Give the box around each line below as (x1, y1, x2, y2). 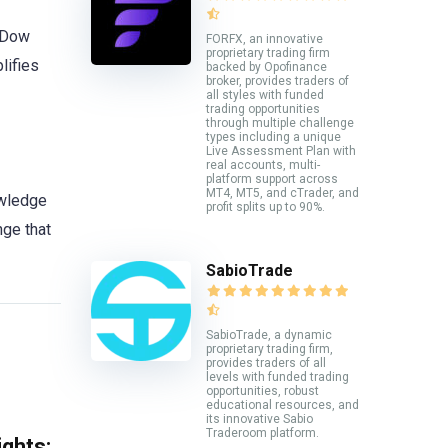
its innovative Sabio (206, 412, 313, 427)
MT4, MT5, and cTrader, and (206, 185, 359, 200)
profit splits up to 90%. (206, 199, 325, 214)
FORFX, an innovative (206, 31, 323, 46)
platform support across (206, 171, 338, 186)
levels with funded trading (206, 370, 349, 385)
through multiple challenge (206, 115, 354, 130)
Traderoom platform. (206, 426, 319, 441)
